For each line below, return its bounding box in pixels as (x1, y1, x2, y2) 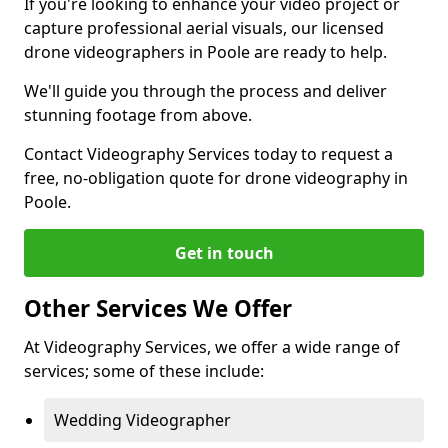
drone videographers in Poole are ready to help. (24, 41, 387, 63)
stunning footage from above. (24, 104, 252, 126)
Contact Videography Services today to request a (24, 143, 393, 165)
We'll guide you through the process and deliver (24, 80, 387, 102)
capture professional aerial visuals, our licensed (24, 17, 384, 39)
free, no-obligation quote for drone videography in (24, 167, 408, 189)
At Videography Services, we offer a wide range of (24, 336, 400, 358)
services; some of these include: (24, 360, 264, 382)
